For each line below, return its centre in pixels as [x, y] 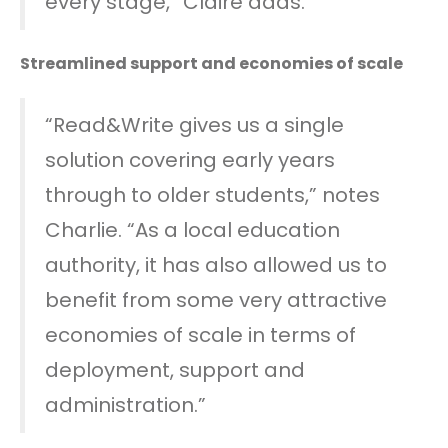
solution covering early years [190, 159]
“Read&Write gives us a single [194, 124]
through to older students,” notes [212, 194]
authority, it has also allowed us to [216, 264]
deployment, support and [175, 369]
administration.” [125, 404]
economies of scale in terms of [200, 334]
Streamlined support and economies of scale [211, 63]
